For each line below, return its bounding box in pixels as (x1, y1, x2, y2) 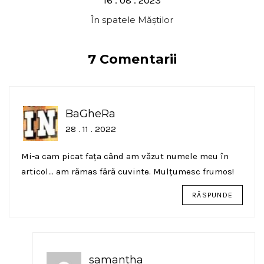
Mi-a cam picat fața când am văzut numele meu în (21, 150, 229, 161)
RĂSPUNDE (192, 190, 233, 199)
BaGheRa (65, 107, 115, 120)
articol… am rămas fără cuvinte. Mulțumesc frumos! (21, 166, 234, 177)
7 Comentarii (87, 51, 177, 67)
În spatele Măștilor (91, 14, 173, 25)
